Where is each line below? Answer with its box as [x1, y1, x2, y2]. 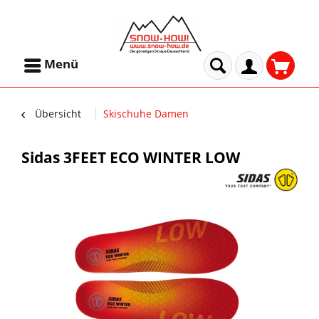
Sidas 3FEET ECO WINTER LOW [21, 147, 240, 167]
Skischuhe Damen [103, 107, 189, 120]
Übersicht [35, 107, 81, 120]
